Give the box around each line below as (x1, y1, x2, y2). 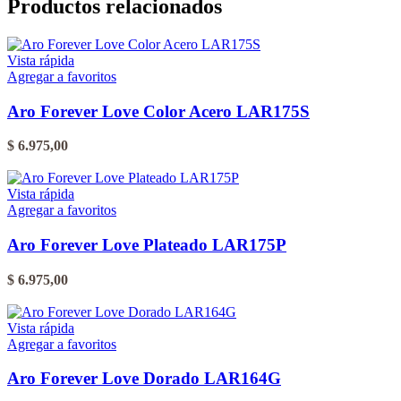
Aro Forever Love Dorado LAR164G (7, 369, 281, 388)
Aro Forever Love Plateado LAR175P (7, 235, 286, 255)
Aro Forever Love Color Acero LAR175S (7, 101, 310, 121)
